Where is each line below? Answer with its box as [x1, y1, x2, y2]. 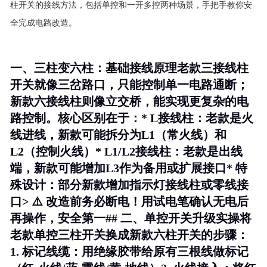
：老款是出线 [171, 145, 243, 158]
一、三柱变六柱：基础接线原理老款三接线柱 [10, 61, 249, 74]
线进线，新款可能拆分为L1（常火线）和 [10, 128, 226, 141]
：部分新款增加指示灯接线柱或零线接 [46, 178, 249, 191]
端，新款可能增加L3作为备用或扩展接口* [10, 162, 235, 175]
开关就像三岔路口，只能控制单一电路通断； [10, 78, 249, 91]
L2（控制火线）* [10, 145, 104, 158]
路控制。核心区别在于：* [10, 111, 150, 125]
